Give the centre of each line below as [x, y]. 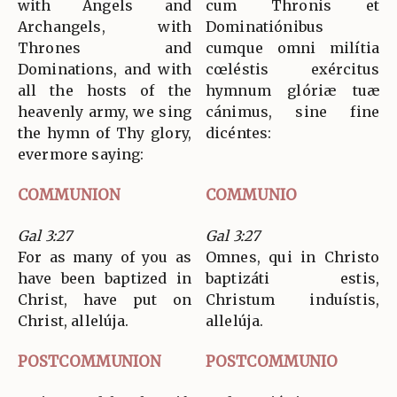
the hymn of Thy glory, [105, 132]
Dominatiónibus [265, 26]
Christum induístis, [292, 299]
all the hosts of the [105, 90]
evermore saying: [81, 154]
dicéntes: [239, 132]
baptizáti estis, [292, 278]
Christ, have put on [105, 299]
